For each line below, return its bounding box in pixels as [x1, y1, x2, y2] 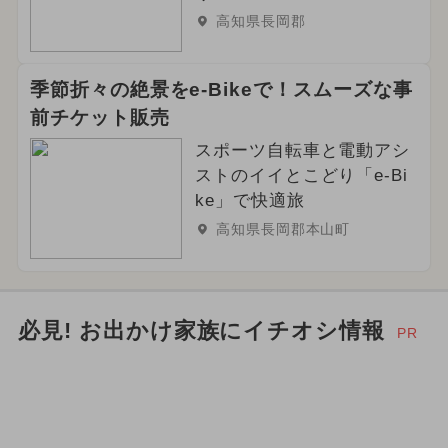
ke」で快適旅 [194, 190, 305, 210]
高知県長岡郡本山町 [215, 220, 351, 237]
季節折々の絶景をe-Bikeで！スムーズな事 [29, 78, 413, 100]
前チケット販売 [29, 106, 170, 128]
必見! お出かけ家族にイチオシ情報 [17, 319, 386, 344]
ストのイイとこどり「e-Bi [194, 165, 409, 185]
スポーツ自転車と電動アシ [194, 140, 411, 160]
